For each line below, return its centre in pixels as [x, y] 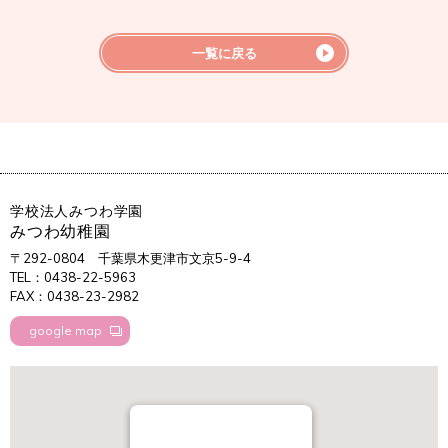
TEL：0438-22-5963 [73, 276]
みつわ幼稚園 [60, 230]
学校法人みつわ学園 [77, 210]
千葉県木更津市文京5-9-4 [174, 257]
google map [65, 330]
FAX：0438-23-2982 [74, 295]
